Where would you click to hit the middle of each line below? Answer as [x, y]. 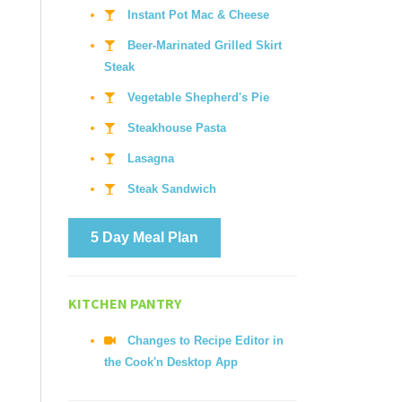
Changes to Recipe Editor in [205, 341]
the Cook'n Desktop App [171, 362]
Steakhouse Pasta [177, 128]
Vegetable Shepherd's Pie [198, 97]
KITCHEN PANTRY [125, 303]
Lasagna [151, 158]
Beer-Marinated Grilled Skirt [205, 45]
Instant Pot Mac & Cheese [198, 15]
